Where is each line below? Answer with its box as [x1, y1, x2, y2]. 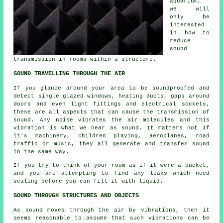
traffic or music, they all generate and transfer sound [13, 141, 210, 147]
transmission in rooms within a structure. [13, 56, 157, 63]
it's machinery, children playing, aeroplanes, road [13, 133, 210, 139]
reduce [170, 38, 191, 44]
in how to [170, 30, 210, 36]
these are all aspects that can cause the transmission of [13, 109, 210, 115]
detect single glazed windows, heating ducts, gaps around [13, 93, 210, 100]
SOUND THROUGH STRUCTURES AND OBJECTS [13, 192, 139, 200]
